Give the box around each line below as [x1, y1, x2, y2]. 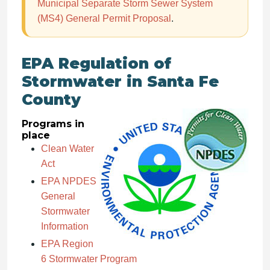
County [22, 90, 81, 108]
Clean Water [41, 143, 94, 154]
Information [41, 221, 89, 231]
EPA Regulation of [22, 54, 171, 72]
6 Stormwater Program [41, 254, 137, 264]
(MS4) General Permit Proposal [37, 13, 171, 24]
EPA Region [41, 239, 93, 249]
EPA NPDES [41, 176, 96, 186]
